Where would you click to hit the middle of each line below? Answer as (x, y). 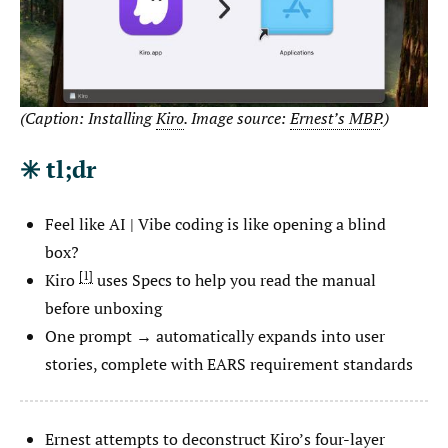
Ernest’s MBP (335, 117)
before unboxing (103, 307)
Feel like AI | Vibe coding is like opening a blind (215, 223)
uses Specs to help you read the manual (234, 279)
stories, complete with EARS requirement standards (229, 363)
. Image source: (237, 117)
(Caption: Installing (88, 117)
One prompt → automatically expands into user (215, 335)
